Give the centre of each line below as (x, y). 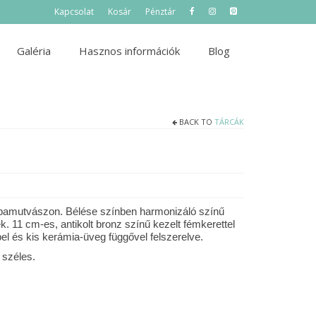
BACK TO (196, 122)
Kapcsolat (74, 12)
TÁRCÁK (229, 122)
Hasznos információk (129, 51)
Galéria (34, 51)
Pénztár (160, 12)
